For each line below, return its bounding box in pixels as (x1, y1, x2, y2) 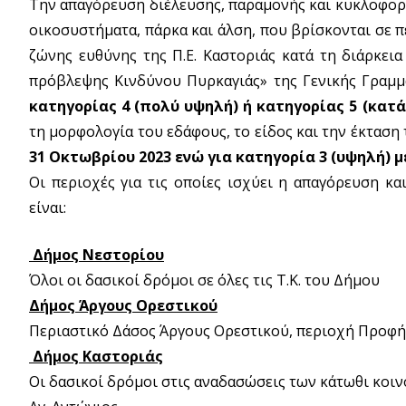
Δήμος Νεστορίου (29, 244, 164, 265)
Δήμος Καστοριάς (29, 345, 163, 366)
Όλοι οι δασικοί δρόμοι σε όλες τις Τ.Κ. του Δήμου (29, 269, 380, 290)
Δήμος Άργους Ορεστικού (29, 295, 217, 315)
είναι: (29, 197, 66, 217)
